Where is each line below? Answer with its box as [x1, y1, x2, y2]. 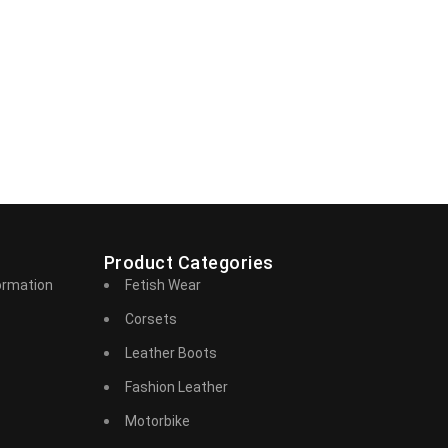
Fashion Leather [124, 378, 228, 395]
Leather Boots [124, 344, 217, 361]
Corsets [124, 310, 177, 327]
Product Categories [103, 251, 274, 273]
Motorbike [124, 412, 190, 429]
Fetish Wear [124, 276, 201, 293]
